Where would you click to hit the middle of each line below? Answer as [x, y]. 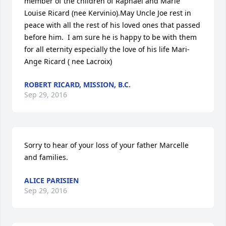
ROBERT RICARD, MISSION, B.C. [77, 84]
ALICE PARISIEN [51, 180]
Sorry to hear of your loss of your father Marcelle [106, 145]
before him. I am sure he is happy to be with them [110, 37]
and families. [46, 157]
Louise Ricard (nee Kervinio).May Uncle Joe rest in [108, 13]
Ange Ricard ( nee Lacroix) [68, 61]
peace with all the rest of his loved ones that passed [112, 25]
